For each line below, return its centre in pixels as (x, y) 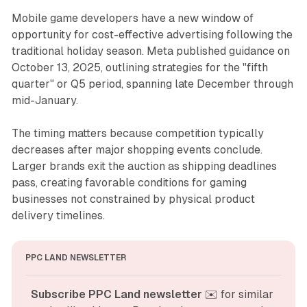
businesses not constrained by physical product (133, 199)
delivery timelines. (58, 216)
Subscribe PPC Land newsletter (116, 295)
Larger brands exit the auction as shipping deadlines (144, 167)
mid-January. (45, 101)
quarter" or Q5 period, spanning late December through (152, 84)
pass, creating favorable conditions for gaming (129, 183)
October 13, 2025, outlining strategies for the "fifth (139, 68)
